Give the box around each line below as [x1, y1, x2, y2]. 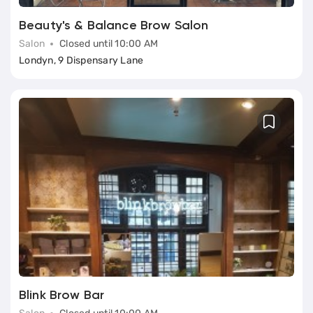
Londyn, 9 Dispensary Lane [19, 54, 144, 66]
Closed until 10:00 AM [59, 37, 159, 50]
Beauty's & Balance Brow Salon [19, 19, 209, 32]
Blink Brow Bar [19, 289, 105, 302]
